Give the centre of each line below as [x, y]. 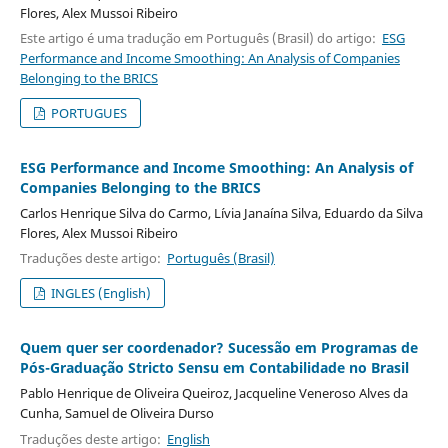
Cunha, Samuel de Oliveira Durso [116, 413]
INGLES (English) [100, 293]
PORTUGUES [88, 113]
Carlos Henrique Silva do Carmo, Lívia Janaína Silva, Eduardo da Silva [221, 213]
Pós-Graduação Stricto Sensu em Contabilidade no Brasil [214, 368]
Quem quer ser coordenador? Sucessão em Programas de [218, 348]
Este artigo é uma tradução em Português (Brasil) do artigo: [200, 38]
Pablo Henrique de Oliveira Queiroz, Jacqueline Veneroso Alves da [213, 393]
